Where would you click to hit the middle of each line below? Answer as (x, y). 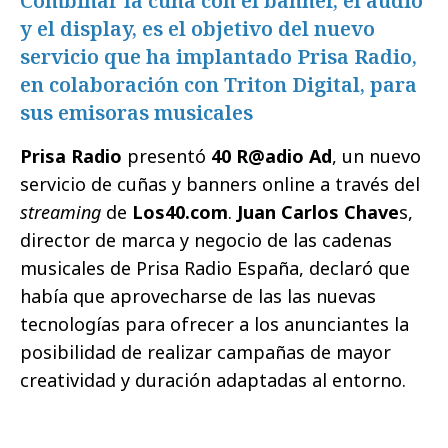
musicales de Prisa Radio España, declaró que (215, 268)
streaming (60, 212)
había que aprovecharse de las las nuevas (198, 296)
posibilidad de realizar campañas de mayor (205, 352)
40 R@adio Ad (271, 156)
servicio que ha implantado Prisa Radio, (218, 56)
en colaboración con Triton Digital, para (218, 84)
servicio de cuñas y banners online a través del (220, 184)
